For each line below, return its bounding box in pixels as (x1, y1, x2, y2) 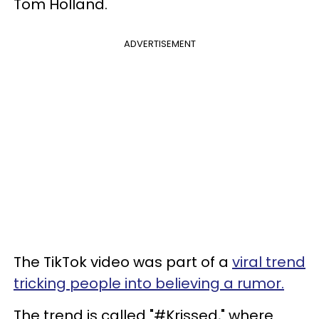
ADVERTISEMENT (123, 36, 196, 51)
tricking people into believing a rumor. (14, 273, 284, 293)
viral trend (232, 251, 305, 272)
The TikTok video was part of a (14, 251, 232, 272)
